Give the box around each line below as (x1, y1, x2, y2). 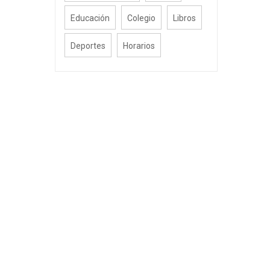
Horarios (123, 40, 155, 51)
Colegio (127, 13, 155, 23)
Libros (173, 13, 196, 23)
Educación (71, 13, 110, 23)
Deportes (71, 40, 105, 51)
